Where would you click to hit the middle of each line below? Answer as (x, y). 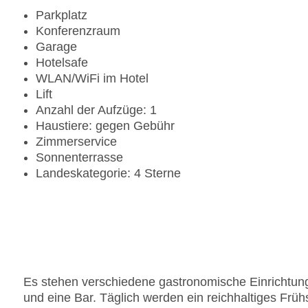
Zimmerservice (76, 142)
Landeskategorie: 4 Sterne (108, 174)
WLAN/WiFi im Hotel (92, 79)
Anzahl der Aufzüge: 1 (96, 110)
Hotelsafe (62, 63)
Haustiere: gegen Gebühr (105, 126)
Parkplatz (62, 15)
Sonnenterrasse (79, 158)
